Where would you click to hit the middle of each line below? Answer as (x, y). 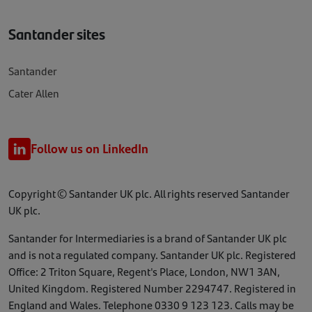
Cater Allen (34, 93)
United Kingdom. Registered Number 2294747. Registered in (152, 288)
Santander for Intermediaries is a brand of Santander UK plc (148, 237)
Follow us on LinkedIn (89, 149)
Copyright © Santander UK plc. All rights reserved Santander (149, 193)
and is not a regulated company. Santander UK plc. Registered (152, 254)
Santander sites (57, 33)
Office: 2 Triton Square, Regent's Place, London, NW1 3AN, (144, 271)
